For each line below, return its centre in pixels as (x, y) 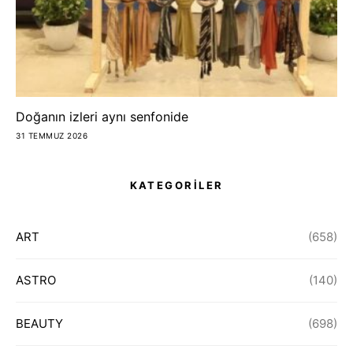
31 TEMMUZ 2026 (52, 135)
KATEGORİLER (176, 185)
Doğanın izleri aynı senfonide (102, 116)
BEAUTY (39, 323)
